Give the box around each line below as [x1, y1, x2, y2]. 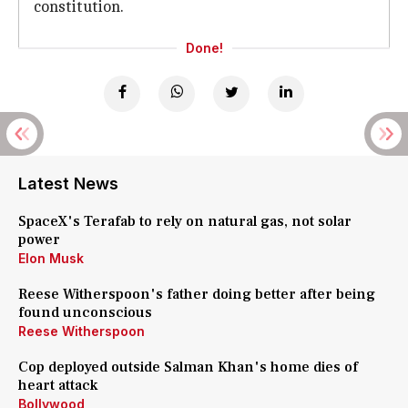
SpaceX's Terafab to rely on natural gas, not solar [18, 212, 352, 230]
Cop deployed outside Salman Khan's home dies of [18, 358, 358, 376]
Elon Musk [18, 250, 84, 266]
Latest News [18, 174, 118, 193]
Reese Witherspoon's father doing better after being [18, 285, 375, 303]
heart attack [18, 376, 97, 394]
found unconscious [18, 303, 152, 321]
